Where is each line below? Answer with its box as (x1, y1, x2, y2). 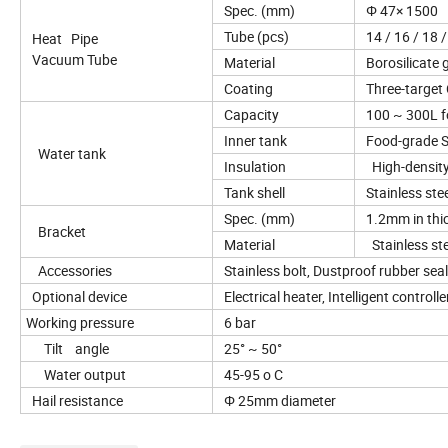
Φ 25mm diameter (218, 390, 336, 410)
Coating (218, 78, 273, 98)
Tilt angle (26, 338, 109, 358)
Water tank (26, 143, 106, 163)
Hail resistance (26, 390, 123, 410)
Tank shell (218, 182, 285, 202)
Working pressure (26, 312, 134, 332)
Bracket (26, 221, 86, 241)
